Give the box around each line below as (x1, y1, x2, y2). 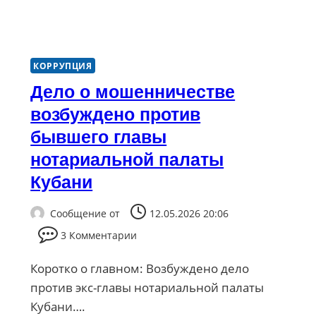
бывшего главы (30, 127, 167, 147)
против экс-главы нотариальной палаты (30, 279, 265, 296)
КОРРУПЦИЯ (33, 60, 92, 72)
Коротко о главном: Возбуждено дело (30, 260, 250, 276)
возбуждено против (30, 104, 201, 125)
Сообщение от (50, 206, 121, 220)
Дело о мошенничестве (30, 82, 236, 102)
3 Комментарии (61, 228, 138, 242)
